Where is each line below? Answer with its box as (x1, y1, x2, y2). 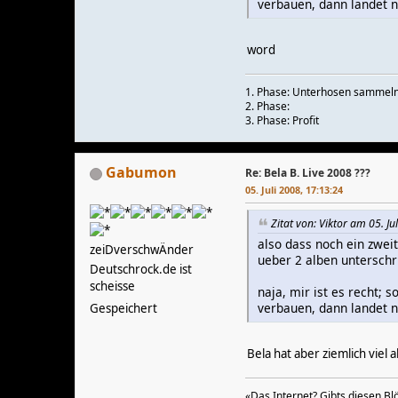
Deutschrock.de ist (90, 261, 192, 278)
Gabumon (106, 163, 177, 183)
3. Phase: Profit (245, 113, 319, 129)
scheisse (90, 278, 135, 295)
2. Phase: (245, 99, 290, 115)
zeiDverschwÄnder (90, 242, 194, 259)
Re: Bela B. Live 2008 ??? (245, 165, 370, 181)
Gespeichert (90, 300, 157, 317)
